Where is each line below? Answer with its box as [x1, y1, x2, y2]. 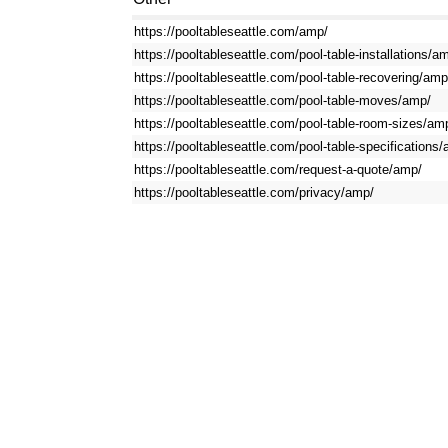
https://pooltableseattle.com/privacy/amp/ [134, 185, 375, 200]
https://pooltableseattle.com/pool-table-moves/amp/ [134, 93, 432, 108]
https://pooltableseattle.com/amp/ [134, 24, 329, 39]
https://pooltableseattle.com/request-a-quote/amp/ [134, 162, 423, 177]
